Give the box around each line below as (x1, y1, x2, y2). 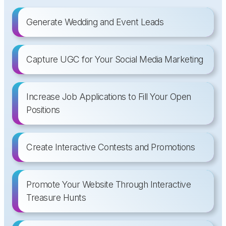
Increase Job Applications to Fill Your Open (26, 91, 191, 102)
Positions (26, 104, 60, 116)
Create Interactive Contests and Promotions (26, 142, 195, 153)
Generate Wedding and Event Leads (26, 17, 163, 28)
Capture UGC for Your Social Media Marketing (26, 54, 203, 65)
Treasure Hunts (26, 192, 86, 203)
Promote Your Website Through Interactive (26, 179, 191, 190)
